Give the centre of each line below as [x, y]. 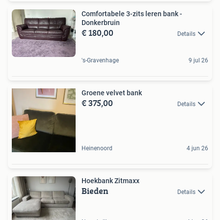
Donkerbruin [101, 22]
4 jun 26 [197, 148]
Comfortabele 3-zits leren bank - [132, 14]
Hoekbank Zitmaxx [110, 181]
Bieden [95, 191]
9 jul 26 [198, 60]
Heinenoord [97, 148]
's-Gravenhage [100, 60]
